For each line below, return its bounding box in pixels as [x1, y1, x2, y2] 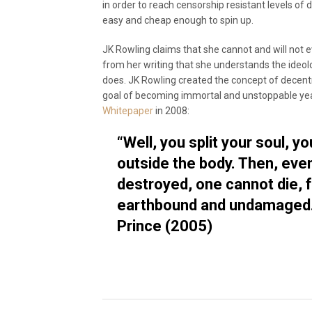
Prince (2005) [117, 217, 212, 235]
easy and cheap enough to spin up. [102, 15, 253, 26]
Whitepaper [102, 105, 153, 116]
